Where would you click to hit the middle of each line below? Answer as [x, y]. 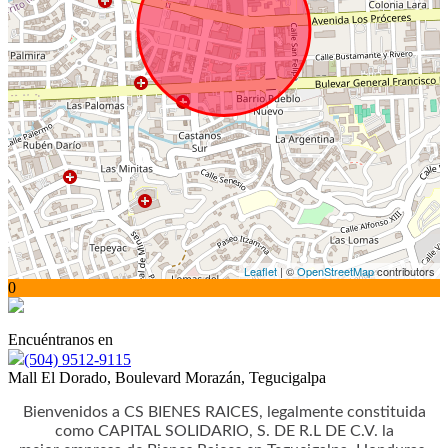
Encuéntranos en [60, 339]
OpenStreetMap [335, 271]
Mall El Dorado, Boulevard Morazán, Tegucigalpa [167, 377]
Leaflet [260, 271]
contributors [404, 271]
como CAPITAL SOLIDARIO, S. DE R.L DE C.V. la [224, 431]
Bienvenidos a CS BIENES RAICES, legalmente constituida [224, 412]
